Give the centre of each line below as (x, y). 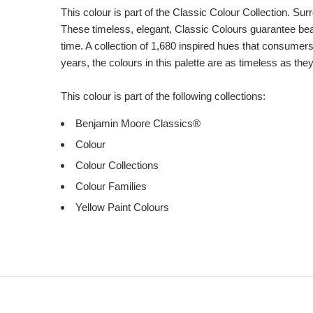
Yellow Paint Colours (122, 207)
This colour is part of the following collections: (163, 96)
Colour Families (111, 186)
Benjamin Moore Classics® (138, 123)
